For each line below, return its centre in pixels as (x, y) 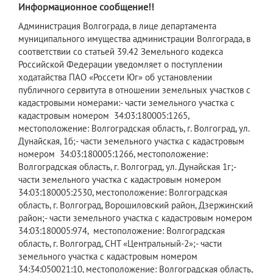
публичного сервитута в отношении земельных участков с (134, 90)
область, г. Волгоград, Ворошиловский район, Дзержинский (136, 205)
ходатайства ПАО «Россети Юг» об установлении (115, 77)
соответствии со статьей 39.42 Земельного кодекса (121, 52)
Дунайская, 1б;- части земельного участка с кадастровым (131, 141)
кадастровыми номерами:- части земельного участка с (126, 103)
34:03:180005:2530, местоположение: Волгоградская (123, 193)
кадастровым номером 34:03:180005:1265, (104, 116)
